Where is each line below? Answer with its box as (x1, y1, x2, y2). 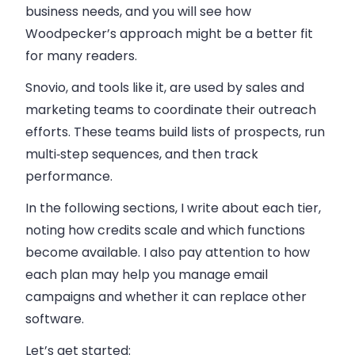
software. (25, 310, 84, 328)
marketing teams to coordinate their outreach (25, 101, 316, 119)
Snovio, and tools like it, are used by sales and (25, 78, 304, 97)
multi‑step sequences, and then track (25, 145, 258, 163)
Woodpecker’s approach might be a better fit (25, 25, 313, 43)
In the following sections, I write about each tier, (25, 199, 321, 217)
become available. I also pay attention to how (25, 243, 310, 261)
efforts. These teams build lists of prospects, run (25, 123, 325, 141)
